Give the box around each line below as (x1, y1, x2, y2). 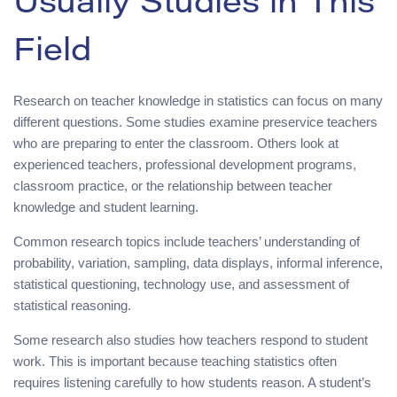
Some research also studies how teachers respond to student (13, 331, 368, 347)
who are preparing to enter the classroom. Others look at (13, 135, 339, 151)
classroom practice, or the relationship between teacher (13, 177, 332, 193)
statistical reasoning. (13, 297, 131, 313)
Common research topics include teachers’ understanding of (13, 233, 360, 249)
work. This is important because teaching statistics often (13, 353, 337, 369)
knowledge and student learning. (13, 198, 198, 214)
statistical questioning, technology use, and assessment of (13, 276, 349, 292)
